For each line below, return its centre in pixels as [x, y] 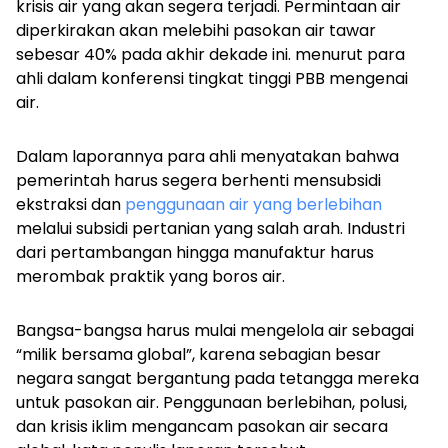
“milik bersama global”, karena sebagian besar [198, 355]
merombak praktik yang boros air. [152, 277]
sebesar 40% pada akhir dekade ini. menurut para [210, 55]
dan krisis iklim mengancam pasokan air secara [202, 427]
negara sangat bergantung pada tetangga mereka [217, 379]
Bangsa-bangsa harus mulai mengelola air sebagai [215, 331]
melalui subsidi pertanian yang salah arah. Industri [210, 229]
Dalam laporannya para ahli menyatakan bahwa [207, 157]
